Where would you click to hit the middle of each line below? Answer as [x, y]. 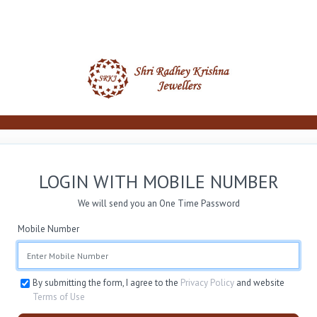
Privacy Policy [207, 283]
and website [259, 283]
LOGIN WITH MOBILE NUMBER [158, 182]
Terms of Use [58, 297]
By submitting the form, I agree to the [106, 283]
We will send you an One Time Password [158, 204]
